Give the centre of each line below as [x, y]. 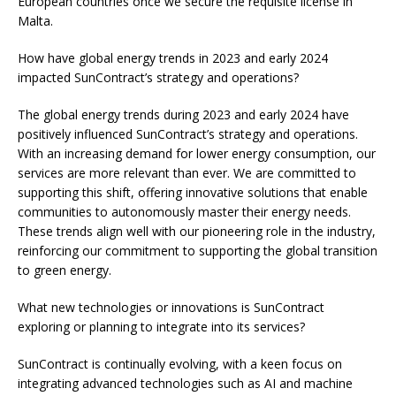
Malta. [35, 21]
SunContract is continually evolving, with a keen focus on [180, 364]
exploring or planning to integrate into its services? [161, 327]
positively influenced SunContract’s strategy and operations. [188, 134]
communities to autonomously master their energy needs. [184, 212]
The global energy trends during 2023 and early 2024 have [183, 115]
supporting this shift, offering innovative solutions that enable [193, 193]
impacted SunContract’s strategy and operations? [158, 78]
